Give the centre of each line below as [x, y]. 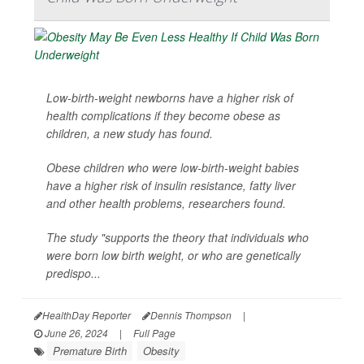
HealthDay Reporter [87, 315]
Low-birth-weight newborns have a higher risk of [170, 98]
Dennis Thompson [191, 315]
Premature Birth [90, 351]
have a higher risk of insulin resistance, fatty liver [171, 186]
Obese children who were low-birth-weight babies [173, 168]
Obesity [161, 351]
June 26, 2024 [75, 333]
